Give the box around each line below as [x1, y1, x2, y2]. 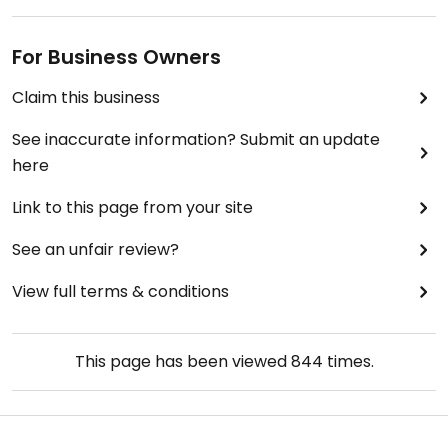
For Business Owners [12, 43, 221, 72]
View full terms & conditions [12, 280, 229, 304]
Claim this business [12, 86, 160, 110]
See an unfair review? [12, 238, 179, 262]
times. [322, 350, 374, 374]
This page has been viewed [74, 350, 291, 374]
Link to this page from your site [12, 196, 253, 220]
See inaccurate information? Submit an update [12, 128, 380, 152]
